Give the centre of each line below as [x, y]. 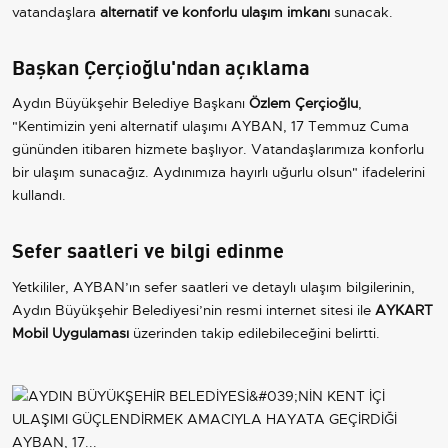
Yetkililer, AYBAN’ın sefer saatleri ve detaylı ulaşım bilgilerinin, [213, 286]
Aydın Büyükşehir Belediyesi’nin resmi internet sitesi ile [193, 309]
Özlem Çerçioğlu [303, 103]
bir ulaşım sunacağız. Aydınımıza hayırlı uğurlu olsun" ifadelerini [218, 172]
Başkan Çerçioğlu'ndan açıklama [161, 65]
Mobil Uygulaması [70, 332]
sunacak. [361, 11]
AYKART [404, 309]
